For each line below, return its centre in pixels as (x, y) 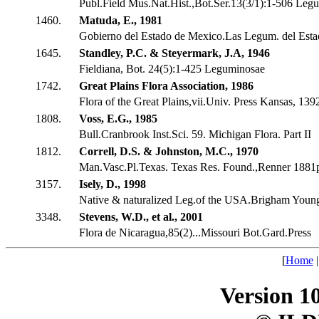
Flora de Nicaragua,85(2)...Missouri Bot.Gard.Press (195, 233)
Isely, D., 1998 (113, 184)
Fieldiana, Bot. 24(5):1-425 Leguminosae (172, 69)
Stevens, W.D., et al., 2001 (141, 217)
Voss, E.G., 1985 (118, 119)
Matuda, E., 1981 (121, 21)
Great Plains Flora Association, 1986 (166, 86)
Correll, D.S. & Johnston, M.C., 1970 (169, 152)
